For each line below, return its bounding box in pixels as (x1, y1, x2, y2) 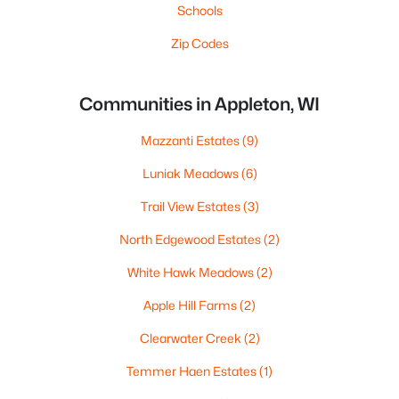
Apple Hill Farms (143, 297, 240, 313)
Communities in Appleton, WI (79, 94, 320, 115)
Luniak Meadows (142, 166, 241, 181)
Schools (176, 3, 223, 18)
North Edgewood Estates (119, 232, 264, 247)
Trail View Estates (140, 199, 243, 214)
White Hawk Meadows (126, 265, 256, 280)
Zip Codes (170, 36, 229, 51)
